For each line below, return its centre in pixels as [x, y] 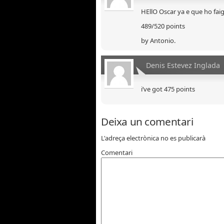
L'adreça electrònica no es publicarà [153, 138]
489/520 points [163, 26]
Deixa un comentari [147, 121]
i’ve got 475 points [168, 89]
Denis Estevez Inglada [183, 65]
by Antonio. [158, 40]
